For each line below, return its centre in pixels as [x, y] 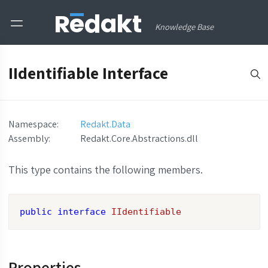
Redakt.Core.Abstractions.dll [139, 138]
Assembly [28, 138]
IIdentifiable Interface [88, 73]
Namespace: [33, 124]
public [36, 212]
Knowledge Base [184, 27]
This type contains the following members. [105, 170]
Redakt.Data [105, 124]
